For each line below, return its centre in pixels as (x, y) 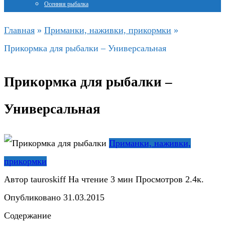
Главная (19, 30)
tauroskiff (47, 179)
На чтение (88, 179)
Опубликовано (32, 197)
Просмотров (159, 179)
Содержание (28, 215)
